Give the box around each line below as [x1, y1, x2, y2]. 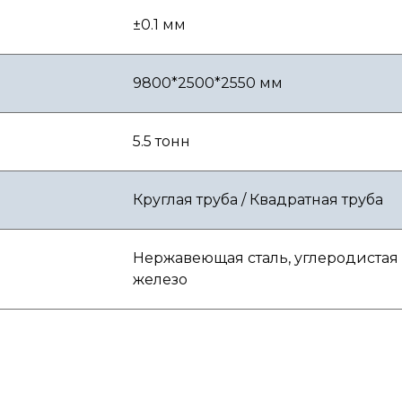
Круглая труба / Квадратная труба [133, 191, 383, 208]
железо [133, 271, 188, 288]
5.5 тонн [133, 133, 190, 150]
